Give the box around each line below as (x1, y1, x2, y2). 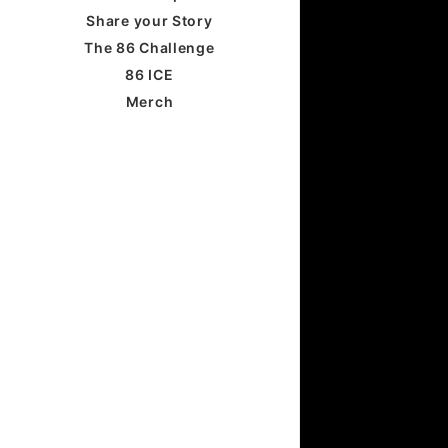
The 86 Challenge (84, 39, 215, 56)
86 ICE (125, 66, 174, 83)
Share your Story (86, 12, 213, 29)
